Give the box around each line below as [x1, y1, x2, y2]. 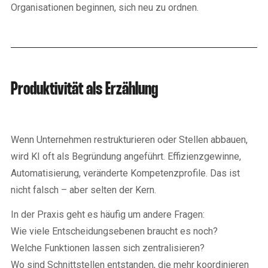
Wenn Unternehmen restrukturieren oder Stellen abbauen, [11, 133, 248, 145]
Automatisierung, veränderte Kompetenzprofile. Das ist [11, 167, 240, 179]
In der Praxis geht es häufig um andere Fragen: [11, 208, 205, 220]
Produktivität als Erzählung [11, 81, 158, 98]
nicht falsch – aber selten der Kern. [11, 184, 156, 196]
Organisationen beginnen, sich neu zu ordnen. [11, 1, 199, 13]
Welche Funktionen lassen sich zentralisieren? [11, 242, 205, 254]
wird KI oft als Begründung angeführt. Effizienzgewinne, [11, 150, 241, 162]
